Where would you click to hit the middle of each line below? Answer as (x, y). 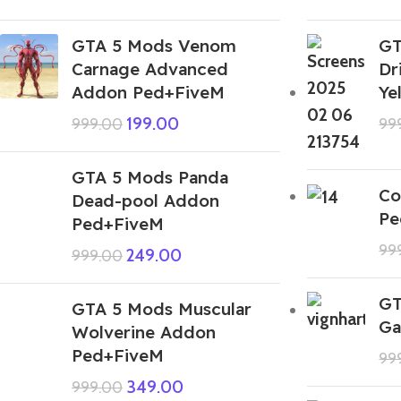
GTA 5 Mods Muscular (162, 308)
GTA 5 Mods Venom (154, 45)
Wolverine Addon (144, 332)
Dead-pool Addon (145, 200)
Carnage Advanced (150, 68)
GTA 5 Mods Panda (150, 177)
